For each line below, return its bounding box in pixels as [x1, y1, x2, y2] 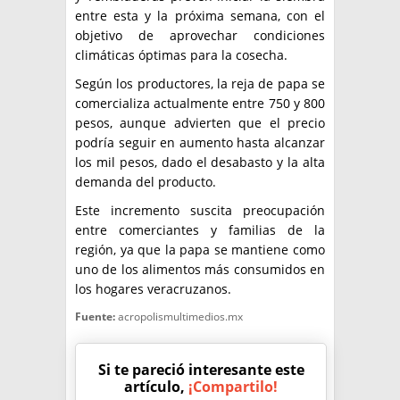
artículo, [124, 377, 188, 397]
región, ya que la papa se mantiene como [75, 241, 325, 259]
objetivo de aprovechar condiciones [75, 27, 325, 45]
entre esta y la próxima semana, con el [75, 7, 325, 25]
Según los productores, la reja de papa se [75, 75, 325, 93]
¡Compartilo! [188, 377, 278, 397]
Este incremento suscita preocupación [75, 202, 325, 220]
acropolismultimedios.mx [115, 309, 243, 325]
